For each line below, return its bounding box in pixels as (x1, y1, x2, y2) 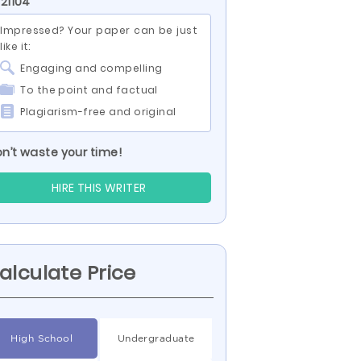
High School (10, 333, 73, 343)
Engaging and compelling (20, 61, 163, 75)
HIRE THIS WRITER (51, 180, 147, 196)
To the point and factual (20, 83, 158, 97)
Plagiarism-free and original (20, 105, 176, 118)
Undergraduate (117, 333, 195, 343)
